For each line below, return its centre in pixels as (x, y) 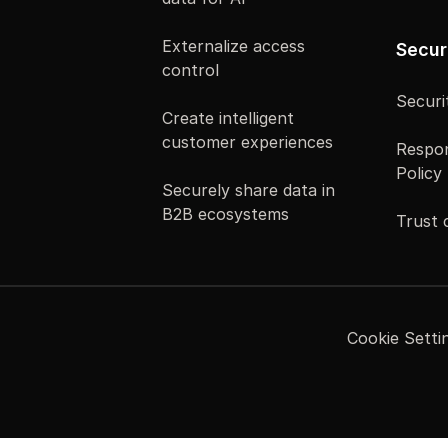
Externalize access (233, 45)
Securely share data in (248, 189)
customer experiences (247, 141)
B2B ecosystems (225, 213)
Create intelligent (228, 117)
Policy (419, 172)
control (190, 69)
